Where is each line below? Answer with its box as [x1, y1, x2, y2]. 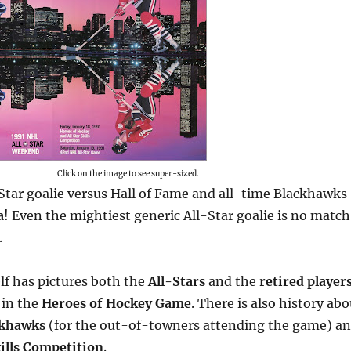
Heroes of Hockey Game [42, 295, 191, 311]
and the [205, 273, 259, 289]
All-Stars [148, 273, 205, 289]
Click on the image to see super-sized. [56, 168, 201, 179]
